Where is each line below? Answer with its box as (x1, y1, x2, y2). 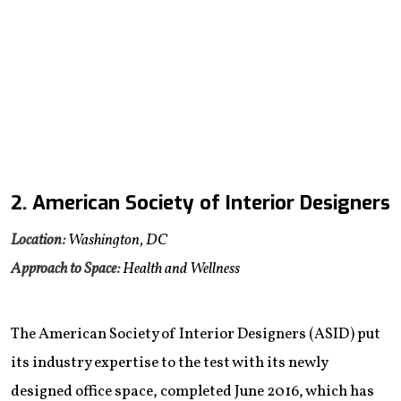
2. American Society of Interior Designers (11, 189, 390, 216)
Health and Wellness (120, 258, 240, 279)
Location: (11, 229, 65, 251)
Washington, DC (65, 229, 167, 251)
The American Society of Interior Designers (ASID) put (11, 323, 380, 345)
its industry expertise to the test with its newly (11, 352, 328, 373)
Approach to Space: (11, 258, 120, 279)
